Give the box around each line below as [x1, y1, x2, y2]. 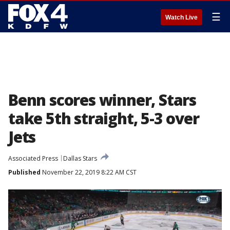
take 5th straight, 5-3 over [8, 108, 199, 129]
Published [8, 168, 41, 177]
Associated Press [8, 154, 58, 163]
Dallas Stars [63, 154, 97, 163]
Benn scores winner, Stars [8, 89, 196, 110]
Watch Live [165, 14, 198, 21]
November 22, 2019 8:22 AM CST [41, 168, 137, 177]
